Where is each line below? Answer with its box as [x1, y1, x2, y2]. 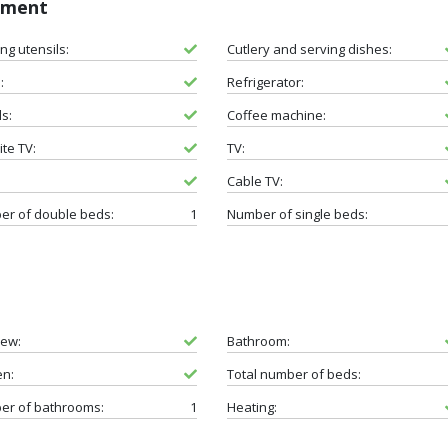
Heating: [226, 397, 277, 416]
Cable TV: [226, 171, 283, 190]
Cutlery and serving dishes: [226, 39, 392, 58]
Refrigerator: [226, 72, 304, 91]
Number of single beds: [226, 204, 368, 223]
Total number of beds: [226, 364, 361, 383]
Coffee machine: [226, 105, 326, 124]
